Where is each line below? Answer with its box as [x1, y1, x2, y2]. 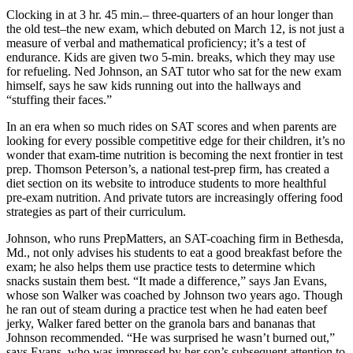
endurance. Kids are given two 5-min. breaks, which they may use [6, 50, 335, 64]
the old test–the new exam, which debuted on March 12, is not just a [6, 21, 344, 35]
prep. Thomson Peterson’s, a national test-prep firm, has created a [6, 162, 329, 176]
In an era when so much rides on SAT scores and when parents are [6, 119, 336, 133]
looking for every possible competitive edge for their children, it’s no [6, 133, 345, 147]
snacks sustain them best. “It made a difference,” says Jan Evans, [6, 273, 327, 288]
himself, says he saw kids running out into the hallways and [6, 78, 301, 92]
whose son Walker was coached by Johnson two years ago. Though [6, 288, 343, 302]
